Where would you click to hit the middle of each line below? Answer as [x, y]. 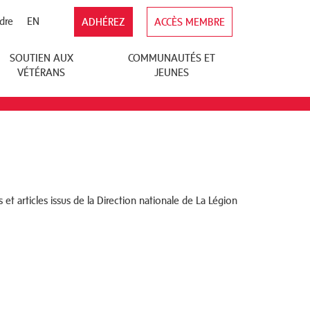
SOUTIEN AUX [41, 58]
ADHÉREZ [103, 22]
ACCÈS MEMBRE [190, 22]
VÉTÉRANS [42, 72]
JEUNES [172, 72]
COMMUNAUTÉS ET [172, 58]
